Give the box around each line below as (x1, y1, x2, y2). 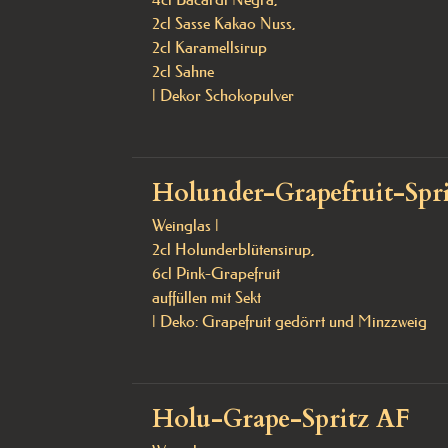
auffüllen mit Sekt (152, 287, 261, 307)
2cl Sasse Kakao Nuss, (152, 13, 300, 33)
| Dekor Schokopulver (152, 85, 294, 105)
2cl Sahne (152, 61, 214, 81)
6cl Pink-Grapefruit (152, 263, 284, 283)
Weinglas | (152, 215, 223, 235)
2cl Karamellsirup (152, 37, 271, 57)
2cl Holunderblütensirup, (152, 239, 315, 259)
